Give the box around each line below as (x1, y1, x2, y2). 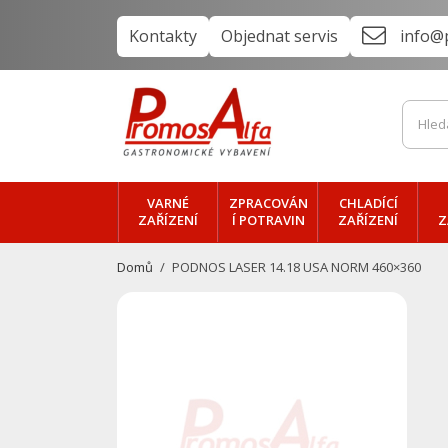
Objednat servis (221, 25, 338, 47)
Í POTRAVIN (231, 211, 305, 229)
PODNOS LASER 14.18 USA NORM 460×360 (172, 258, 422, 276)
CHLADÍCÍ (338, 194, 398, 212)
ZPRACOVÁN (228, 194, 308, 212)
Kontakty (129, 25, 197, 47)
